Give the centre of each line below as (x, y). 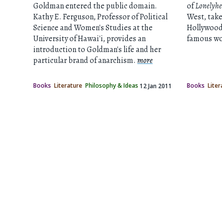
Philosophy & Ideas (112, 85)
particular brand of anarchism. (85, 60)
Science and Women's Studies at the (93, 28)
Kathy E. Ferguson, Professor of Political (101, 17)
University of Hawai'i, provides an (90, 38)
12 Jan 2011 (156, 85)
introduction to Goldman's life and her (97, 49)
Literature (68, 85)
